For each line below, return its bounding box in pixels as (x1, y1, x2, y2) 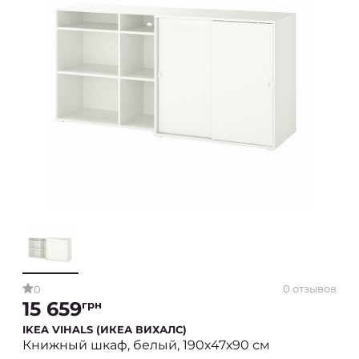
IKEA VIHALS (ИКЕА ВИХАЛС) (22, 323, 187, 337)
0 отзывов (283, 281, 337, 295)
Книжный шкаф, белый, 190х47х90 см (22, 337, 270, 353)
